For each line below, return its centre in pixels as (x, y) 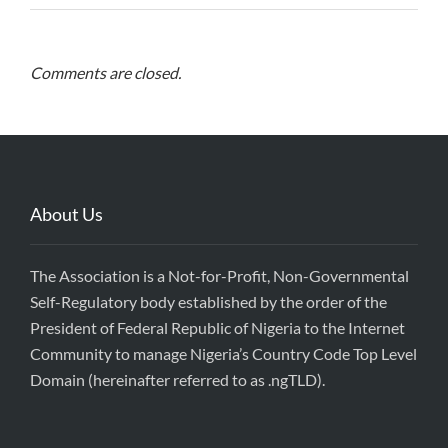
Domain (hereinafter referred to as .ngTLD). (177, 379)
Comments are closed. (105, 72)
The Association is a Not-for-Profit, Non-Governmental (219, 275)
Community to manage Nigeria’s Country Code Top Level (223, 353)
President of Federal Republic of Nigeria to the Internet (217, 327)
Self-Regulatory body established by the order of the (208, 301)
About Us (66, 213)
